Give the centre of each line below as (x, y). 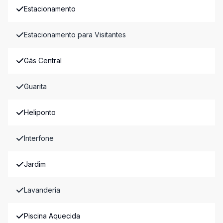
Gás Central (43, 60)
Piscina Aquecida (52, 216)
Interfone (39, 138)
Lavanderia (42, 190)
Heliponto (40, 112)
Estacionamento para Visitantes (75, 35)
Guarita (35, 86)
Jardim (35, 164)
